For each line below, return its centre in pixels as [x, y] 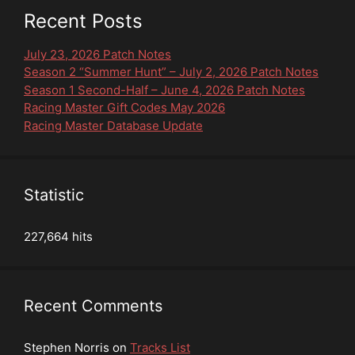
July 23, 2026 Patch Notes [97, 54]
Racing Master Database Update [113, 125]
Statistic [54, 195]
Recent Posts [83, 21]
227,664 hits [58, 236]
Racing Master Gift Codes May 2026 [124, 108]
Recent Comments [93, 305]
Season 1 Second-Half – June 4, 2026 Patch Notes [164, 90]
